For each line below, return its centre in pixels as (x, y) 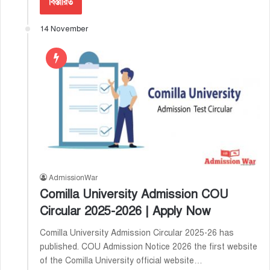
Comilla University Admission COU (134, 195)
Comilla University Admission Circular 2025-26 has (137, 233)
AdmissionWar (73, 178)
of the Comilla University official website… (121, 261)
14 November (64, 29)
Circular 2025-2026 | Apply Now (125, 212)
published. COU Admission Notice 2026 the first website (149, 247)
